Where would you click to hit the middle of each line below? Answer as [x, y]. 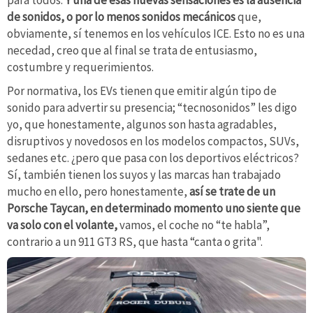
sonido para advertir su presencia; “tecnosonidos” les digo [152, 107]
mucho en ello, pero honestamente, [98, 191]
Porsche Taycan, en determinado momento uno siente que [154, 208]
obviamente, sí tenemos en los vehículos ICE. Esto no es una [156, 34]
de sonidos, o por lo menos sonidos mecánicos [121, 17]
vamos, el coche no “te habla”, [194, 225]
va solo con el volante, [62, 225]
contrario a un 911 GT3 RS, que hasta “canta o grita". [135, 241]
